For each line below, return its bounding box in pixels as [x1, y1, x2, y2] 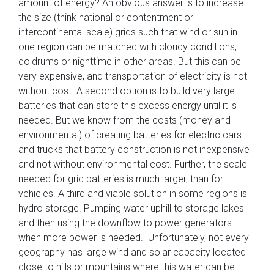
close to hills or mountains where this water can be [18, 261, 235, 273]
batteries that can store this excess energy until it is [18, 99, 237, 111]
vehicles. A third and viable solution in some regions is [18, 187, 247, 199]
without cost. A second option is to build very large [18, 84, 235, 97]
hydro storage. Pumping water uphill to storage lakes [18, 202, 244, 214]
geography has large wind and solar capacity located [18, 246, 246, 258]
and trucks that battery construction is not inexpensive [18, 143, 250, 155]
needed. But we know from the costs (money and [18, 114, 231, 126]
